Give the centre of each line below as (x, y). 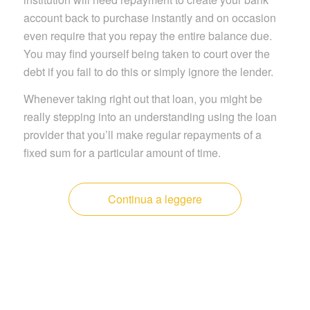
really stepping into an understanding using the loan (150, 117)
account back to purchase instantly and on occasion (149, 17)
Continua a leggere (155, 199)
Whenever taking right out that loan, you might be (143, 99)
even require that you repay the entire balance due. (147, 35)
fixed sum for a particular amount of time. (122, 153)
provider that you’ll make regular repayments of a (142, 135)
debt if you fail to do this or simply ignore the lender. (148, 71)
